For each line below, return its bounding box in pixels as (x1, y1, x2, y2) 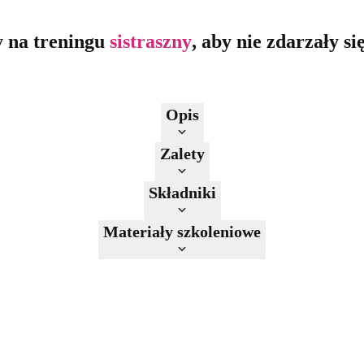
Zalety (159, 144, 205, 162)
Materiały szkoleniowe (103, 222, 261, 240)
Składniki (148, 183, 216, 201)
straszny (122, 30, 192, 52)
